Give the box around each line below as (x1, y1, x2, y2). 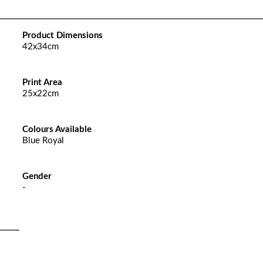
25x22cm (22, 89, 59, 98)
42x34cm (22, 42, 59, 51)
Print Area (22, 78, 62, 87)
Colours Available (22, 125, 92, 134)
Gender (22, 172, 52, 181)
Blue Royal (22, 136, 64, 145)
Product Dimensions (22, 31, 103, 40)
